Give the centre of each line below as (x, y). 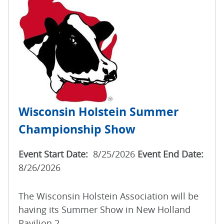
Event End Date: (170, 154)
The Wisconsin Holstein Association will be (108, 196)
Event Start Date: (54, 154)
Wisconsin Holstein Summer (98, 112)
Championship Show (77, 129)
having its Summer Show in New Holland (104, 210)
